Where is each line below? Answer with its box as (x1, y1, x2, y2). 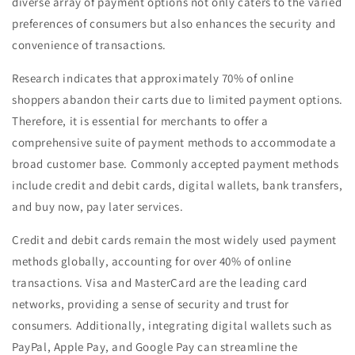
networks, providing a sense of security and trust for (12, 296, 289, 312)
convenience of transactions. (12, 37, 166, 53)
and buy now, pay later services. (12, 199, 184, 215)
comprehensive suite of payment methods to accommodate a (12, 135, 338, 151)
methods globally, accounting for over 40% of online (12, 254, 292, 269)
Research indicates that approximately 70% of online (12, 71, 294, 86)
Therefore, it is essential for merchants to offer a (12, 113, 269, 129)
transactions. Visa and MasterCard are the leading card (12, 275, 307, 291)
